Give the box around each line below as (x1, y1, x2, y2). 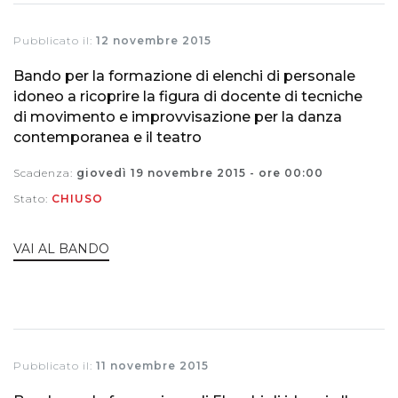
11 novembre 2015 (96, 358, 209, 372)
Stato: (13, 192, 52, 206)
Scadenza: (13, 166, 76, 180)
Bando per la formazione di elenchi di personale (13, 68, 355, 85)
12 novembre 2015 (96, 34, 211, 48)
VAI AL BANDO (13, 240, 109, 257)
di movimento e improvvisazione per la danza (13, 108, 342, 126)
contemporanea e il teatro (13, 129, 202, 147)
